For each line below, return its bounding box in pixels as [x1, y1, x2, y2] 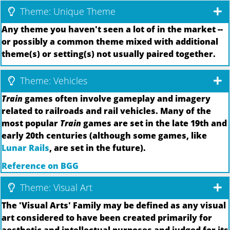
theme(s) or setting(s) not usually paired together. [2, 48, 216, 60]
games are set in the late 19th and [81, 118, 227, 129]
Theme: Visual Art [17, 181, 92, 194]
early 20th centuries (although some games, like [2, 130, 207, 142]
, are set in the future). [49, 142, 146, 154]
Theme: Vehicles [17, 74, 87, 87]
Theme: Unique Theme [17, 5, 116, 17]
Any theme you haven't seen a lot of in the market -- [2, 23, 223, 35]
